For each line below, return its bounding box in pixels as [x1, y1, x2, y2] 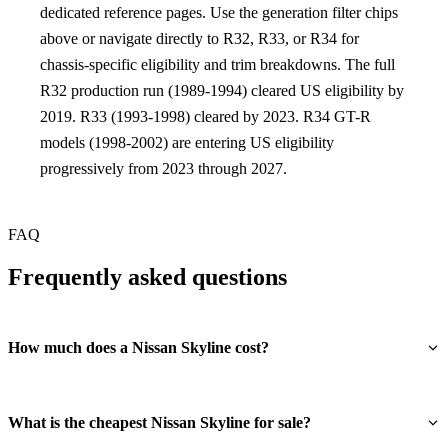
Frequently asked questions [8, 264, 287, 291]
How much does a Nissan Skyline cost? [8, 339, 269, 357]
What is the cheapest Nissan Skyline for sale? [8, 413, 311, 431]
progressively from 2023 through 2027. [40, 160, 287, 178]
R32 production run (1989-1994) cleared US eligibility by [40, 82, 404, 100]
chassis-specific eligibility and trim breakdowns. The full [40, 56, 395, 74]
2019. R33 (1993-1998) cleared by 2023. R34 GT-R [40, 108, 371, 126]
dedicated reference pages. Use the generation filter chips [40, 4, 398, 22]
